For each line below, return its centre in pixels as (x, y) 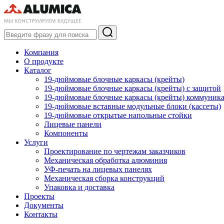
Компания (41, 52)
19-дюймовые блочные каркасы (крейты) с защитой (132, 88)
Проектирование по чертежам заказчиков (115, 151)
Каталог (38, 70)
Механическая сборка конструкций (104, 178)
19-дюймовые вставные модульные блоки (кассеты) (132, 106)
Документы (44, 205)
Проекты (39, 196)
